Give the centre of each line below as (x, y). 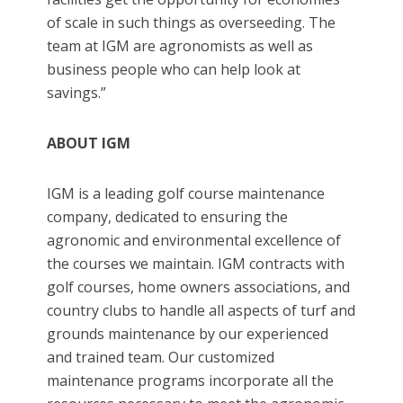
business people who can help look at (174, 70)
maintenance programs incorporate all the (191, 381)
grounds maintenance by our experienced (188, 334)
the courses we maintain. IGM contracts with (196, 264)
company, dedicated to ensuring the (168, 217)
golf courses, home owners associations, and (199, 287)
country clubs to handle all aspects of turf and (201, 311)
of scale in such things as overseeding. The (192, 23)
